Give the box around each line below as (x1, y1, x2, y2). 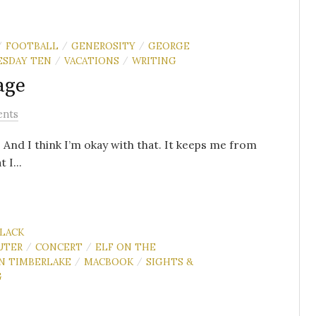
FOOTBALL (6, 39, 59, 52)
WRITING (132, 54, 176, 67)
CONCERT (35, 241, 83, 253)
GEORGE (148, 39, 190, 52)
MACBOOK (84, 255, 133, 268)
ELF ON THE (95, 241, 156, 253)
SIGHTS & (146, 255, 193, 268)
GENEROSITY (71, 39, 135, 52)
